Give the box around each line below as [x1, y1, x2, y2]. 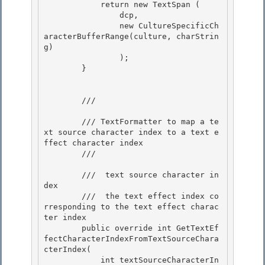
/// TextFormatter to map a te [44, 117, 82, 127]
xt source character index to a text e [44, 128, 219, 137]
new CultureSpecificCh [44, 21, 119, 31]
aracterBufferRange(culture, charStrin [44, 32, 219, 41]
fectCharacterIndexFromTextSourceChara [44, 234, 219, 244]
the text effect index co [101, 192, 219, 201]
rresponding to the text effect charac [44, 202, 219, 212]
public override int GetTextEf [44, 224, 82, 233]
